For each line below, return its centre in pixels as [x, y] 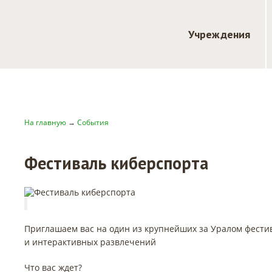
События [93, 122]
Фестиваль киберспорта [116, 163]
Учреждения [219, 34]
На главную [45, 122]
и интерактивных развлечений [90, 242]
